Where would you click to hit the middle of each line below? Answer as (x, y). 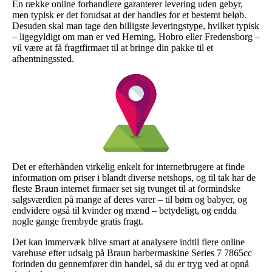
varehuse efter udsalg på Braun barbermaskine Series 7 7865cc (132, 253)
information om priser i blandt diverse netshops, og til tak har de (134, 177)
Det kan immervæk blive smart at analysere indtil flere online (128, 242)
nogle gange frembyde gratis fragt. (78, 221)
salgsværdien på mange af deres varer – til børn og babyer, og (130, 199)
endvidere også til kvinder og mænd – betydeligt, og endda (124, 210)
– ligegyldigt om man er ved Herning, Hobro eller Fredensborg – (136, 36)
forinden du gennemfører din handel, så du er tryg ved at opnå (131, 263)
